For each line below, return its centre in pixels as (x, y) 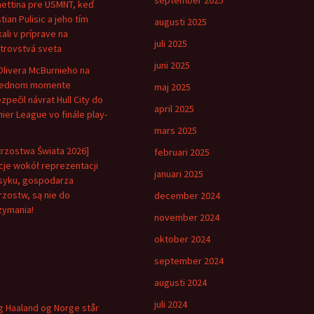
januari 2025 (179, 174)
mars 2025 (176, 130)
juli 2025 (171, 43)
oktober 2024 (182, 239)
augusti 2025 (180, 22)
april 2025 (174, 109)
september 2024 (189, 261)
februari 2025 (182, 152)
